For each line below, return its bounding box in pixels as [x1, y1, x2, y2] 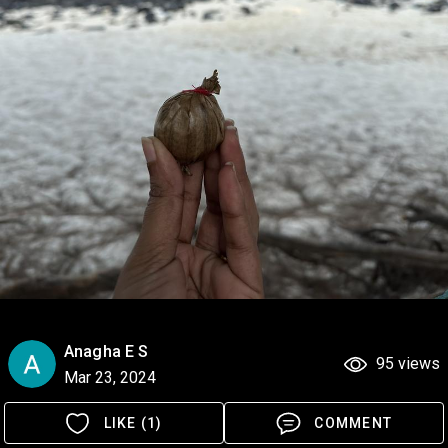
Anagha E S [64, 342, 149, 361]
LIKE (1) [103, 415, 163, 431]
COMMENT [314, 415, 392, 431]
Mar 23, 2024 [64, 368, 156, 387]
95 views [376, 354, 440, 373]
